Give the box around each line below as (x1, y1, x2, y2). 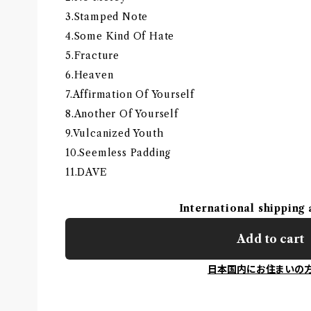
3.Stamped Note (65, 10, 149, 23)
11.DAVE (65, 165, 108, 178)
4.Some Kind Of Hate (65, 29, 175, 42)
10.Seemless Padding (65, 146, 171, 159)
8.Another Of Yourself (65, 107, 178, 120)
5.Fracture (65, 49, 119, 62)
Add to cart (236, 231, 304, 246)
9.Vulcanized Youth (65, 126, 164, 140)
